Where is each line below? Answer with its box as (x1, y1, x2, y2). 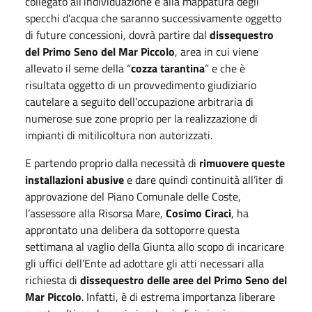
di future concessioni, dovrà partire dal (25, 26, 210, 43)
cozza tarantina (131, 59, 205, 77)
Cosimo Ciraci (166, 204, 231, 221)
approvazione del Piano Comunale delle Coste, (25, 187, 241, 205)
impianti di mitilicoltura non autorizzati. (25, 126, 212, 143)
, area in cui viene (175, 42, 258, 60)
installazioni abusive (25, 171, 124, 188)
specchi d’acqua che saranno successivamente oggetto (25, 9, 281, 26)
